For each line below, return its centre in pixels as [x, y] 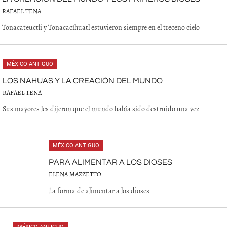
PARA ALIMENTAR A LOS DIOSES [110, 162]
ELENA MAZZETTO [75, 174]
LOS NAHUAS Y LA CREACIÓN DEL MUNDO [83, 81]
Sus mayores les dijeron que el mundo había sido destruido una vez [101, 109]
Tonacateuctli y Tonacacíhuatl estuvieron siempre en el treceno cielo [101, 27]
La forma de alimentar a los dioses [99, 191]
